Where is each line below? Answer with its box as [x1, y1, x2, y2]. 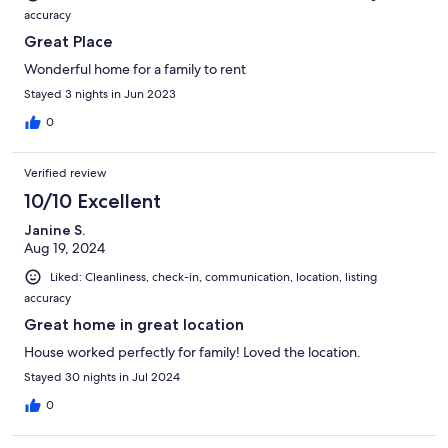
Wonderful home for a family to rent [24, 60, 246, 79]
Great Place [24, 32, 113, 52]
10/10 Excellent [24, 189, 161, 214]
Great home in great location [24, 315, 244, 335]
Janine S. [24, 221, 85, 240]
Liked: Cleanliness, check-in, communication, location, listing [50, 269, 377, 286]
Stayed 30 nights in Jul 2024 [24, 369, 180, 386]
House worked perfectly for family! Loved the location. [24, 343, 361, 362]
